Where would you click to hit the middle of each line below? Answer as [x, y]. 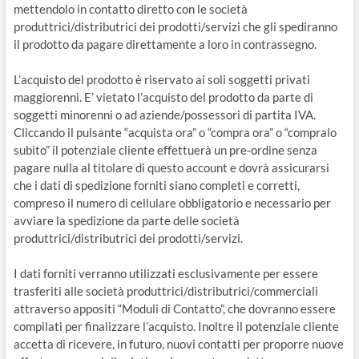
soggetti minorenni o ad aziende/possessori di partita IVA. [164, 115]
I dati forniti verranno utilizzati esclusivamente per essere [165, 273]
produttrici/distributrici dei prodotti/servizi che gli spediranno [175, 26]
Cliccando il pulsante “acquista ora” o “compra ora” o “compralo [175, 132]
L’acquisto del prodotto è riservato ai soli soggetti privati [161, 79]
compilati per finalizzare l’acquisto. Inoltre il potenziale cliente [176, 326]
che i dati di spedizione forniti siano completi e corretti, [156, 185]
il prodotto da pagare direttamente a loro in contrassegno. [165, 44]
